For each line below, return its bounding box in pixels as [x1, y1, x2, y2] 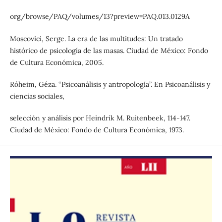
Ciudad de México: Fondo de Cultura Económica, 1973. [9, 125, 184, 134]
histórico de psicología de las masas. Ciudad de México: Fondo [9, 46, 208, 55]
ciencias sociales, [9, 91, 64, 101]
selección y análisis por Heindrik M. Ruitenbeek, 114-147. [9, 113, 190, 122]
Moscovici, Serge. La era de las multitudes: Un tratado [9, 34, 183, 43]
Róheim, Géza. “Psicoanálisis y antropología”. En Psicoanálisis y [9, 79, 210, 89]
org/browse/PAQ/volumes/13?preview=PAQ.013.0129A [9, 12, 190, 21]
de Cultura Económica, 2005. [9, 57, 104, 67]
